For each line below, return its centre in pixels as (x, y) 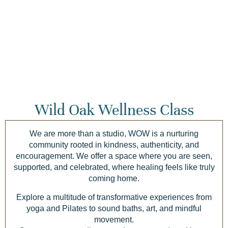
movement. (114, 220)
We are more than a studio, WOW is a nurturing (114, 134)
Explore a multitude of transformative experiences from (114, 197)
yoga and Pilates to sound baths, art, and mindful (114, 209)
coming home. (114, 179)
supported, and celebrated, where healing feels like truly (114, 167)
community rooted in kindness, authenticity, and (114, 145)
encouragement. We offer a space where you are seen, (114, 156)
